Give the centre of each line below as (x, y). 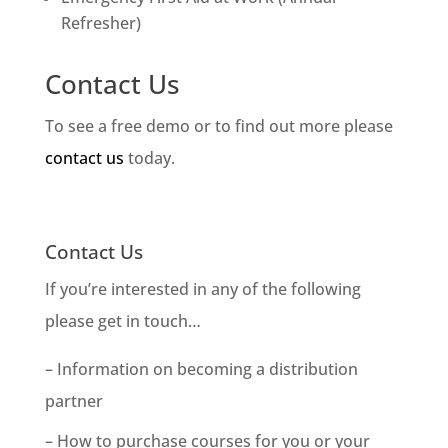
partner (73, 400)
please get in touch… (122, 320)
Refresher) (100, 22)
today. (149, 157)
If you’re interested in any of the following (202, 288)
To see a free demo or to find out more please (218, 125)
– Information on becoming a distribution (201, 368)
